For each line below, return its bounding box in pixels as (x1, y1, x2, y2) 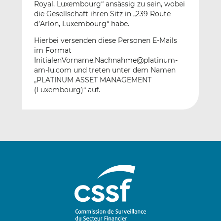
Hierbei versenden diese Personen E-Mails (34, 36, 177, 45)
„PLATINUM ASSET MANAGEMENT (34, 75, 151, 85)
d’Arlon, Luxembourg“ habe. (34, 19, 129, 29)
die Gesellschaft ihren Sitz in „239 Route (34, 9, 171, 19)
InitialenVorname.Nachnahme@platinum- (34, 56, 178, 65)
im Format (34, 46, 72, 55)
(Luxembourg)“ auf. (34, 85, 100, 95)
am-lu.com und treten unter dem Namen (34, 66, 176, 75)
